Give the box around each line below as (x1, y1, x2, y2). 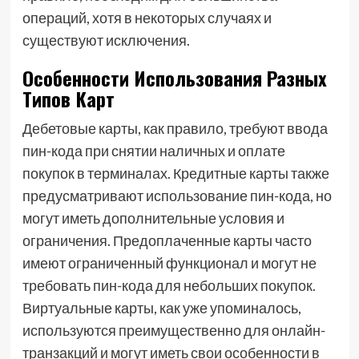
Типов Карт (22, 84, 115, 113)
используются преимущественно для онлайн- (22, 321, 325, 339)
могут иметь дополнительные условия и (22, 209, 284, 227)
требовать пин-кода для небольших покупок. (22, 276, 316, 294)
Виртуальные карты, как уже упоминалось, (22, 299, 301, 317)
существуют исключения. (22, 31, 190, 49)
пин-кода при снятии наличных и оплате (22, 142, 285, 159)
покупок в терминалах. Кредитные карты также (22, 164, 329, 182)
